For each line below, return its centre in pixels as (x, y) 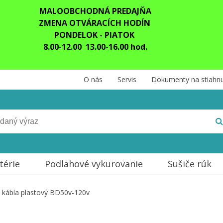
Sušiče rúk (189, 164)
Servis (127, 79)
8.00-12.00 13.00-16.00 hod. (95, 47)
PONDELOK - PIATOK (95, 35)
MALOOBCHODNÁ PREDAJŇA (95, 11)
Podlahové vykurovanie (94, 164)
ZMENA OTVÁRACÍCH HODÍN (95, 23)
